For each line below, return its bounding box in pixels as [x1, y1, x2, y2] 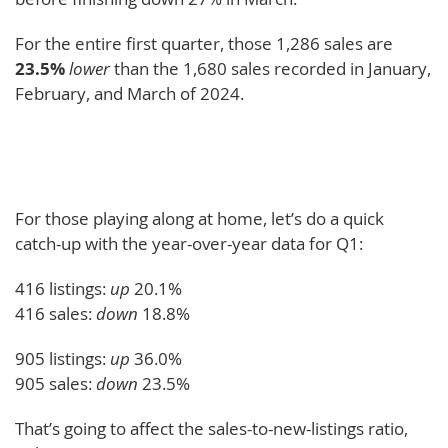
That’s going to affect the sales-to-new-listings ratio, [15, 416, 408, 440]
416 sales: [15, 301, 96, 325]
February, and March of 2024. [15, 81, 244, 105]
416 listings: [15, 276, 110, 300]
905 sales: [15, 371, 96, 395]
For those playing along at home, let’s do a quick [15, 206, 384, 230]
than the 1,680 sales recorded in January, [110, 56, 431, 80]
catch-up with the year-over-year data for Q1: [15, 231, 363, 255]
